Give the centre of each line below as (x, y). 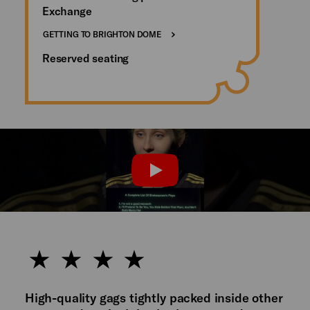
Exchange (67, 10)
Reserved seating (85, 58)
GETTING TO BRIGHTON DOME (102, 34)
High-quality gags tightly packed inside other (154, 298)
